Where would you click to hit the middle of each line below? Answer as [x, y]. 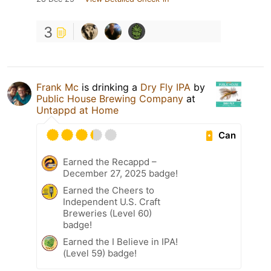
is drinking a [109, 87]
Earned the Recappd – [110, 162]
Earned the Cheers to [109, 191]
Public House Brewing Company [110, 99]
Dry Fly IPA [167, 87]
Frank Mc [57, 87]
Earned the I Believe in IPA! [120, 242]
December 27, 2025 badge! [120, 174]
